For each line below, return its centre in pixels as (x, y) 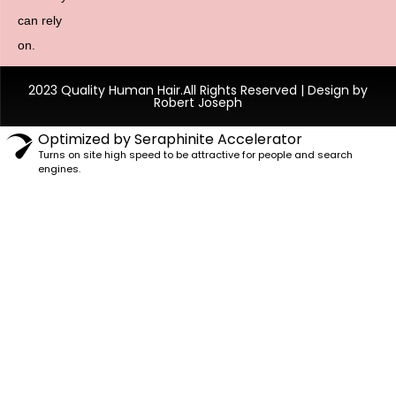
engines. (59, 169)
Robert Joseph (198, 103)
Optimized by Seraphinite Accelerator (170, 140)
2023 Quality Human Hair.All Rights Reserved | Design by (198, 91)
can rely (40, 21)
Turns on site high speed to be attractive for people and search (195, 155)
